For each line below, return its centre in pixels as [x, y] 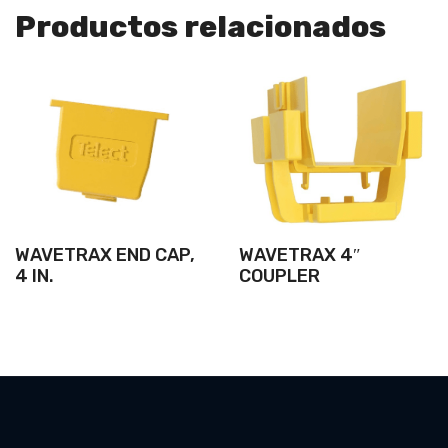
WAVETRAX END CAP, [105, 255]
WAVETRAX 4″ [300, 255]
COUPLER [279, 276]
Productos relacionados [200, 27]
